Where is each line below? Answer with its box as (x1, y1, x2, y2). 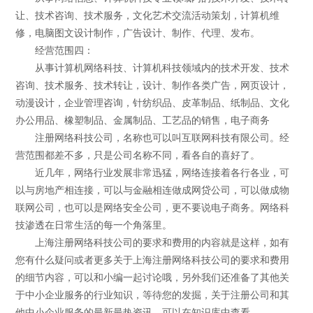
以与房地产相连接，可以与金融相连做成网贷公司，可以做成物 (15, 184, 290, 196)
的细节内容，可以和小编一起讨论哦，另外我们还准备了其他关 (15, 272, 290, 283)
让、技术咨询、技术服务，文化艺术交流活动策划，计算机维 (15, 10, 280, 21)
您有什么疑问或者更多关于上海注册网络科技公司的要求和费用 (15, 254, 290, 265)
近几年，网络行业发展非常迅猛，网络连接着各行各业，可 (15, 167, 290, 178)
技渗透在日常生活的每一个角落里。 (15, 219, 173, 231)
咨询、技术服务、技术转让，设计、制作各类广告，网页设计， (15, 80, 290, 91)
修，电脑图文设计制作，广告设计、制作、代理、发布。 (15, 27, 261, 38)
